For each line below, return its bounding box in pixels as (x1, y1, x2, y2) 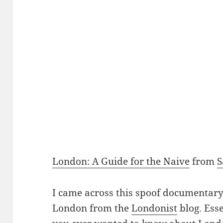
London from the (52, 202, 132, 215)
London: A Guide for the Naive (52, 155, 190, 168)
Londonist (131, 202, 178, 215)
